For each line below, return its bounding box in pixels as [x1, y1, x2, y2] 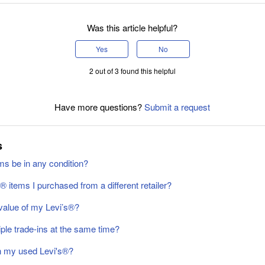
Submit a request [144, 100, 211, 113]
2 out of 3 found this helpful [89, 65, 176, 76]
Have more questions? [54, 100, 145, 113]
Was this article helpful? [87, 21, 178, 34]
